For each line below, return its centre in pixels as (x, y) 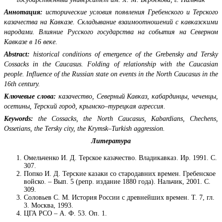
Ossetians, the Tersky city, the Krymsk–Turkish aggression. (84, 129)
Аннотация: (23, 12)
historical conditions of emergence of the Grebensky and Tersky (124, 55)
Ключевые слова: (30, 97)
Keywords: (19, 119)
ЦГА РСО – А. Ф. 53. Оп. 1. (65, 214)
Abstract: (17, 55)
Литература (111, 141)
